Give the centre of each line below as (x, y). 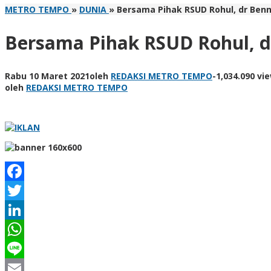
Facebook (30, 190)
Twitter (24, 209)
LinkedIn (27, 229)
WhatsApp (31, 248)
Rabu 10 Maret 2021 (47, 76)
